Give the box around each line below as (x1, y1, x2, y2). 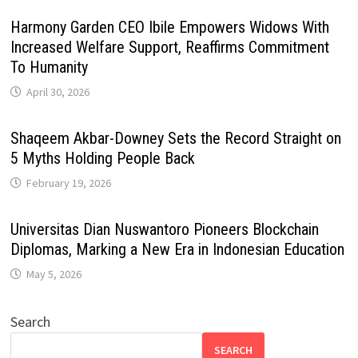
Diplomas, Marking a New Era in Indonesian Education (10, 239, 344, 259)
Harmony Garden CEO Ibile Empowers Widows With (10, 17, 329, 37)
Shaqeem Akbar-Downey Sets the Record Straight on (10, 128, 341, 148)
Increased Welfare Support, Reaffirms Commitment (10, 37, 329, 57)
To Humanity (10, 57, 88, 77)
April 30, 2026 (26, 84, 89, 99)
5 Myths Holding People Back (10, 148, 195, 168)
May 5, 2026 (26, 266, 82, 281)
